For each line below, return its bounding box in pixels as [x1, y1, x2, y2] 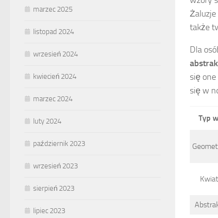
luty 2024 [33, 117, 61, 126]
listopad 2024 [33, 27, 74, 36]
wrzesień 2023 [33, 162, 78, 171]
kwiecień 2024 [33, 72, 76, 81]
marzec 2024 [33, 94, 73, 104]
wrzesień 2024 [33, 50, 78, 59]
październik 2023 [33, 139, 85, 148]
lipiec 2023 [33, 206, 65, 216]
